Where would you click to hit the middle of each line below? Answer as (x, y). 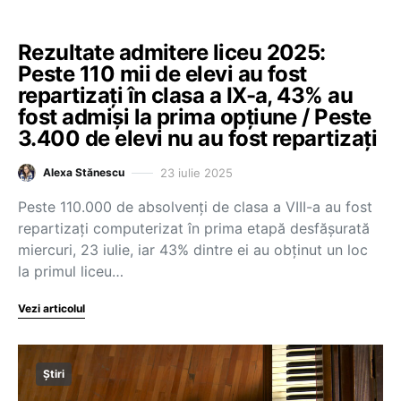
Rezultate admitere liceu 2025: (172, 52)
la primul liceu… (71, 271)
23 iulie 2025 (196, 172)
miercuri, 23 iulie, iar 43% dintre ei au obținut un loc (193, 250)
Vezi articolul (51, 308)
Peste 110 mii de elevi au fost (162, 74)
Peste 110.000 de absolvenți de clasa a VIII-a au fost (195, 207)
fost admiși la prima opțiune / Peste (195, 117)
